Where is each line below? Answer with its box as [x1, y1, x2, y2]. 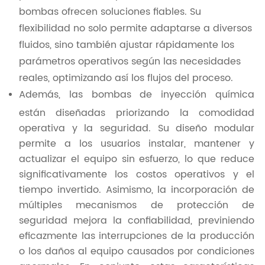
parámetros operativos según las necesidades [18, 54, 241, 67]
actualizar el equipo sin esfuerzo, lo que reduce [18, 151, 255, 165]
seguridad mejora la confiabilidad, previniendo [18, 213, 255, 227]
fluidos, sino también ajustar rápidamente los [18, 37, 234, 51]
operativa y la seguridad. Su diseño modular [18, 121, 255, 134]
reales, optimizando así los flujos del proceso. [18, 70, 233, 84]
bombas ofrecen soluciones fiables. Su [18, 4, 201, 18]
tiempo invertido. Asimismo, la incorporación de [18, 182, 255, 196]
